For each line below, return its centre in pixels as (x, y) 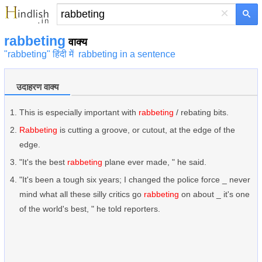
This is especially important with (79, 112)
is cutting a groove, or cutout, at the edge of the (146, 130)
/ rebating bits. (201, 112)
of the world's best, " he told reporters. (90, 209)
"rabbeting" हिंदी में (39, 54)
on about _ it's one (214, 194)
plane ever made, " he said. (154, 162)
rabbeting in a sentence (127, 54)
